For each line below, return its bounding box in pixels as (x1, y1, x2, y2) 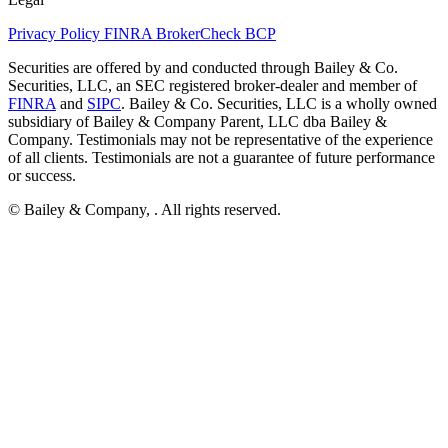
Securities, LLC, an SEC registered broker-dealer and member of (8, 76, 417, 94)
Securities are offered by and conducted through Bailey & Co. (8, 58, 398, 76)
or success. (8, 166, 76, 184)
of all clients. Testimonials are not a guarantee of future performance (8, 148, 435, 166)
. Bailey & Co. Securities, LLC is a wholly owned (121, 94, 437, 112)
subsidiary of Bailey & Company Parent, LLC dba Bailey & (8, 112, 387, 130)
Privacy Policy (8, 24, 104, 42)
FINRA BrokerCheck (104, 24, 245, 42)
